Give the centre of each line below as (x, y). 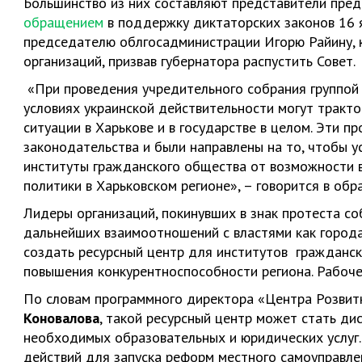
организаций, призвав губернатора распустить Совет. (189, 61)
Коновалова (61, 318)
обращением (63, 22)
